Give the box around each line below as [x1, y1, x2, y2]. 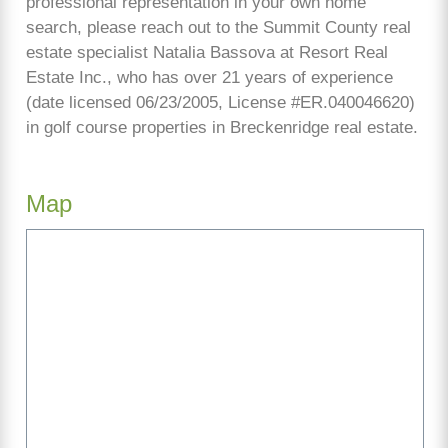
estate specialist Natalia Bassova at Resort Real [26, 42, 388, 62]
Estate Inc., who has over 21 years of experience [26, 67, 393, 87]
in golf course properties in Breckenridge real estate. [26, 117, 418, 137]
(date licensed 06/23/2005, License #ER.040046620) [26, 92, 415, 112]
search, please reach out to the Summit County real [26, 17, 411, 37]
